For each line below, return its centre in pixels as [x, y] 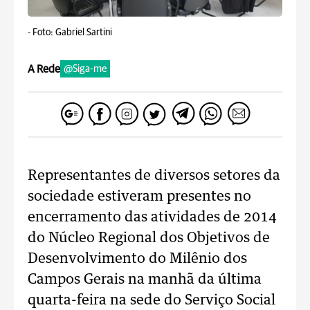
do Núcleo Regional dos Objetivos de [149, 238]
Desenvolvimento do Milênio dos [137, 259]
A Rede [44, 69]
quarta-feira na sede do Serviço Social [152, 300]
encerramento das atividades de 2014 [152, 217]
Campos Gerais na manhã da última [145, 280]
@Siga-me [85, 69]
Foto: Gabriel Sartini [72, 33]
